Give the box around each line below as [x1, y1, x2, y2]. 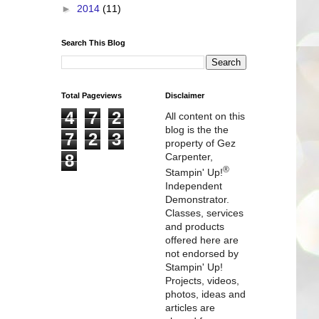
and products [165, 221, 224, 233]
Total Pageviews [61, 90, 122, 100]
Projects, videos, [165, 275, 239, 287]
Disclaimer [165, 90, 204, 100]
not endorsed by [165, 248, 239, 260]
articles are [165, 302, 215, 314]
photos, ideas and [165, 288, 246, 300]
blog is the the [165, 123, 229, 135]
